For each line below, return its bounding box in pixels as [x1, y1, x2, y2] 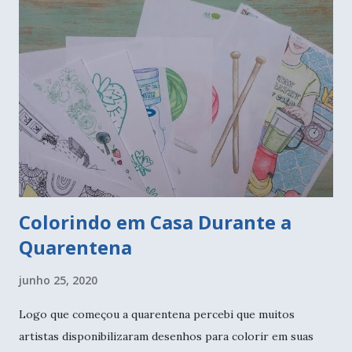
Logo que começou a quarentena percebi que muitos [19, 307, 295, 322]
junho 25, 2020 [19, 273, 97, 288]
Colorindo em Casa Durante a [19, 209, 291, 236]
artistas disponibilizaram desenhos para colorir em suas [19, 329, 313, 344]
